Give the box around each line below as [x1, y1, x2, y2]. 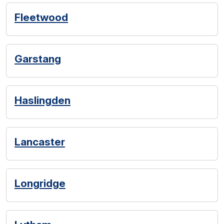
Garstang [14, 52, 61, 65]
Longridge [14, 177, 65, 189]
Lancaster [14, 135, 65, 148]
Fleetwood [14, 11, 68, 23]
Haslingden [14, 94, 70, 106]
